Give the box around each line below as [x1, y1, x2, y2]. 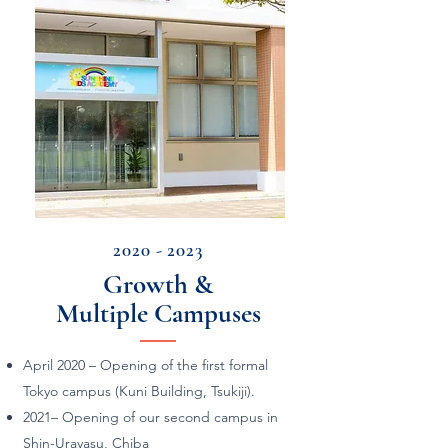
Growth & [103, 268, 213, 301]
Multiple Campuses [55, 297, 261, 330]
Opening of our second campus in [62, 408, 278, 426]
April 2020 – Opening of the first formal [23, 356, 268, 374]
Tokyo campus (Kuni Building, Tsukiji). [23, 382, 255, 400]
